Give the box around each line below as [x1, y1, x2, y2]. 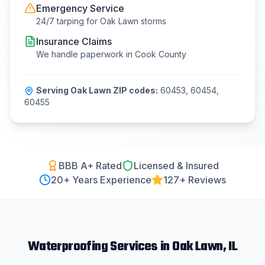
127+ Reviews [163, 174, 226, 186]
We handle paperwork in [36, 49, 135, 59]
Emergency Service [36, 2, 124, 14]
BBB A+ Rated [58, 160, 122, 172]
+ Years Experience [63, 174, 151, 186]
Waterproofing [27, 237, 108, 257]
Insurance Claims [36, 35, 112, 47]
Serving [36, 85, 70, 95]
